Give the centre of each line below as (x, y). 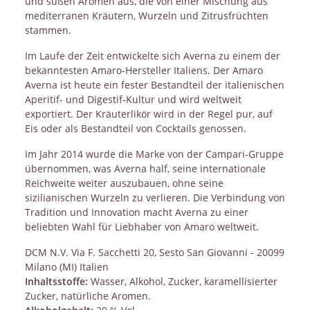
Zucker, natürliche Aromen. (88, 295)
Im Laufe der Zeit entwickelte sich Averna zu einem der (153, 55)
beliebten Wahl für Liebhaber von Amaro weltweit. (142, 226)
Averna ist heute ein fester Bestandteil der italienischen (155, 84)
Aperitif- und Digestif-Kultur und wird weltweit (133, 99)
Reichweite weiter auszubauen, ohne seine (124, 183)
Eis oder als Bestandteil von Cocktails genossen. (136, 128)
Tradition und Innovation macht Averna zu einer (137, 212)
